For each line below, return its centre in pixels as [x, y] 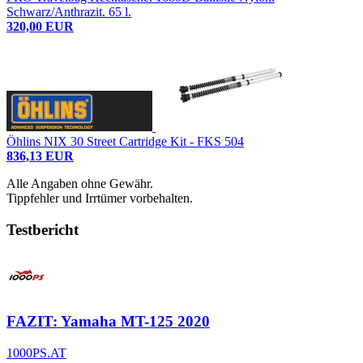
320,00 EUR [40, 27]
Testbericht [43, 230]
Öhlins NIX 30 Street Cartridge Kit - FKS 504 [125, 142]
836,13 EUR [40, 156]
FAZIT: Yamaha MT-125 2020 [108, 322]
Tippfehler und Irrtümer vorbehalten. [100, 199]
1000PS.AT [36, 353]
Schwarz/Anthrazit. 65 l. [69, 12]
